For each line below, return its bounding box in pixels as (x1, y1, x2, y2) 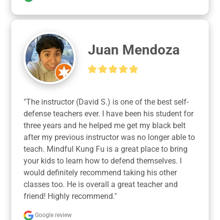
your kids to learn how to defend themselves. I (24, 156, 182, 165)
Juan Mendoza (87, 42, 180, 58)
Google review (33, 212, 72, 219)
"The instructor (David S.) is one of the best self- (24, 97, 189, 107)
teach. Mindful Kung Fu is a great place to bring (24, 144, 188, 154)
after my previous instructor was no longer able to (24, 132, 195, 142)
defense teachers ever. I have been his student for (24, 109, 193, 118)
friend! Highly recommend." (24, 191, 117, 201)
